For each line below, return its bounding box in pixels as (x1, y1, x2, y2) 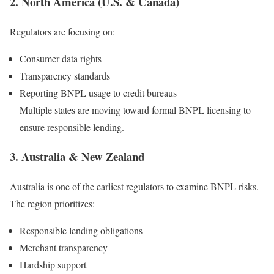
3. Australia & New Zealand (10, 148, 144, 165)
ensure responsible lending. (20, 120, 124, 133)
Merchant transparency (20, 241, 108, 254)
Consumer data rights (20, 51, 102, 65)
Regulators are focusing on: (10, 24, 115, 38)
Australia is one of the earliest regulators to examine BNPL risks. (10, 180, 259, 193)
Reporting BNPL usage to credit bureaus (20, 86, 177, 99)
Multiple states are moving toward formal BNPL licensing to (20, 103, 251, 116)
